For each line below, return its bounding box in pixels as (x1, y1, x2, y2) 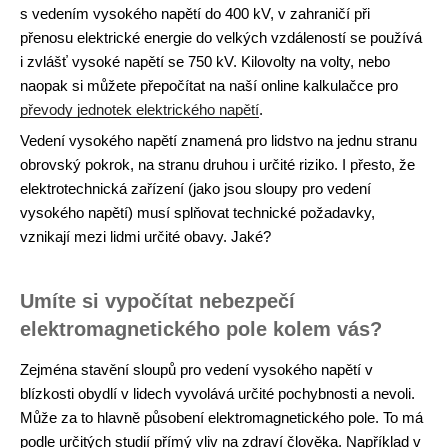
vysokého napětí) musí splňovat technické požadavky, (20, 204, 375, 221)
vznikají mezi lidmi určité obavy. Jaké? (20, 228, 271, 245)
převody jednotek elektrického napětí (20, 100, 259, 118)
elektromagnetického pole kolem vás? (20, 317, 382, 340)
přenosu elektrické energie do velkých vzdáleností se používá (20, 28, 422, 46)
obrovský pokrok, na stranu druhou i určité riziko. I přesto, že (20, 156, 415, 173)
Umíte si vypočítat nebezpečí (20, 289, 295, 312)
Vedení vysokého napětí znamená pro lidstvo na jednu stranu (20, 132, 417, 149)
